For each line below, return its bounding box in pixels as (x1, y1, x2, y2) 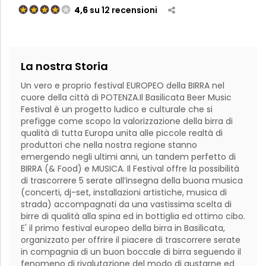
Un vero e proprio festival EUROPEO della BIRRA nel (21, 80, 224, 92)
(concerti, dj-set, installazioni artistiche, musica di (21, 186, 227, 199)
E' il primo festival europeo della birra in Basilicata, (21, 222, 225, 235)
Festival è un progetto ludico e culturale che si (21, 103, 213, 116)
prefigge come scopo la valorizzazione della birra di (21, 115, 233, 128)
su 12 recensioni (88, 4, 157, 17)
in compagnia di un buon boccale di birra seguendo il (21, 246, 241, 258)
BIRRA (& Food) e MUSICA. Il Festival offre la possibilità (21, 163, 239, 175)
